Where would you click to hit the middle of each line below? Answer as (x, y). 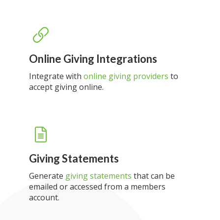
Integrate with (56, 76)
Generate (47, 176)
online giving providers (126, 76)
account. (44, 197)
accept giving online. (66, 87)
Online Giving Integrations (93, 59)
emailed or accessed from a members (97, 187)
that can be (153, 176)
